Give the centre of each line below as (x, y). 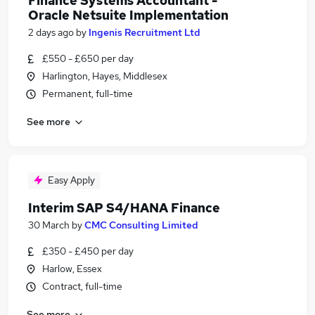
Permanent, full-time (88, 94)
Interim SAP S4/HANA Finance (124, 208)
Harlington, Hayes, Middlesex (105, 76)
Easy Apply (71, 180)
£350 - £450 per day (88, 251)
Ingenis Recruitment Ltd (144, 32)
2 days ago (51, 32)
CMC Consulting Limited (141, 225)
